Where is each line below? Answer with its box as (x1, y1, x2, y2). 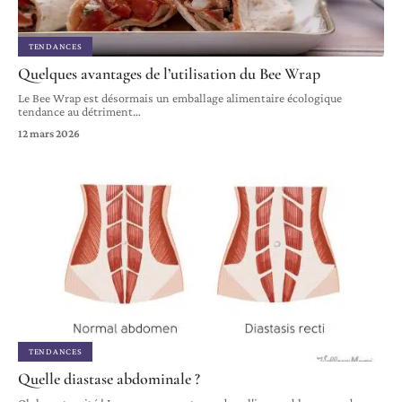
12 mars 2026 (18, 126, 80, 140)
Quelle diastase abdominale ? (18, 369, 200, 389)
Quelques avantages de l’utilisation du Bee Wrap (18, 63, 320, 83)
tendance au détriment (18, 103, 133, 118)
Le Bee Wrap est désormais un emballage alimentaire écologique (18, 90, 342, 105)
